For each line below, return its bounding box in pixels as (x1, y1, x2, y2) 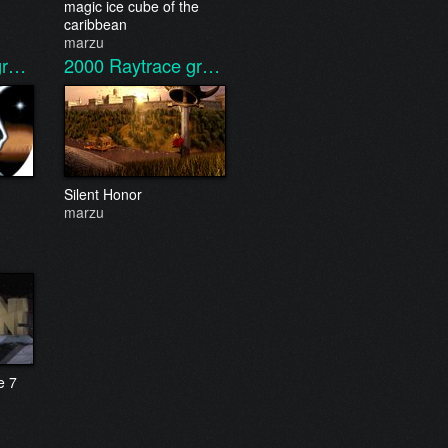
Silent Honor (64, 184, 142, 204)
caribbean (64, 14, 127, 34)
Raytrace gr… (109, 52, 220, 78)
